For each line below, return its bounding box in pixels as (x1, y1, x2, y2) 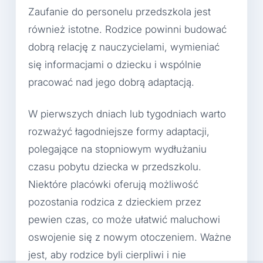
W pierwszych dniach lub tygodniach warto (28, 107, 226, 120)
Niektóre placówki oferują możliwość (28, 178, 198, 190)
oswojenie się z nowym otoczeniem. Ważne (28, 231, 231, 243)
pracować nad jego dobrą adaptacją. (28, 76, 194, 89)
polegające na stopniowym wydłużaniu (28, 143, 207, 155)
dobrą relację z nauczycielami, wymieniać (28, 41, 220, 53)
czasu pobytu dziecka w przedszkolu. (28, 160, 201, 173)
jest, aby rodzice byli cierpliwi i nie (28, 248, 186, 261)
